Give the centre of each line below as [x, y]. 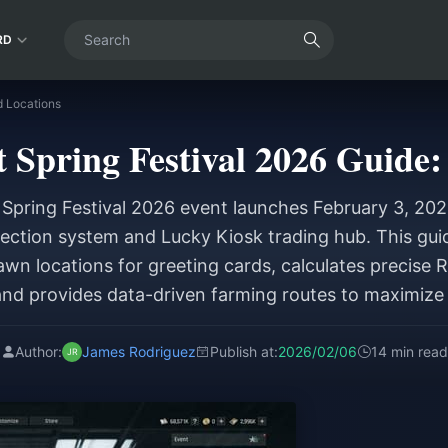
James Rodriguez [138, 351]
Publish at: [243, 351]
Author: [38, 351]
